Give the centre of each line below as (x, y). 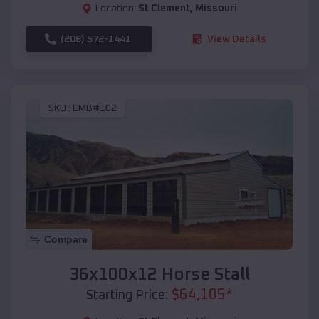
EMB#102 (95, 109)
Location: (116, 8)
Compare (66, 239)
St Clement (164, 8)
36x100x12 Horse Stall (159, 274)
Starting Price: (127, 295)
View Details (236, 39)
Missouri (216, 8)
